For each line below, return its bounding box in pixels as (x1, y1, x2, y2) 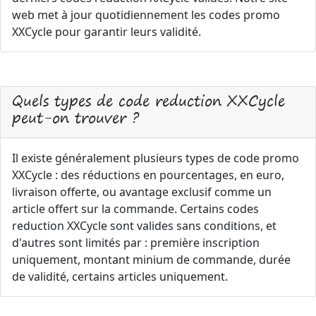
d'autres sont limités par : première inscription (12, 234, 260, 250)
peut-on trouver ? (12, 104, 139, 130)
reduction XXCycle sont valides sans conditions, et (12, 217, 276, 233)
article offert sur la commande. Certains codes (12, 200, 259, 217)
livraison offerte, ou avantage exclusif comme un (12, 183, 272, 200)
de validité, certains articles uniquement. (12, 268, 228, 284)
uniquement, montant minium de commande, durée (12, 251, 291, 267)
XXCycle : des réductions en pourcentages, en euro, (12, 166, 284, 183)
